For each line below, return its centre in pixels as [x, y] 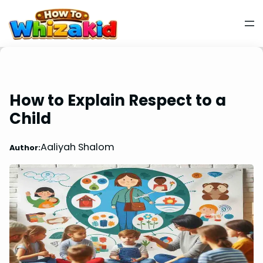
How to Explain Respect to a [118, 100]
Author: [25, 147]
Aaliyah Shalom [77, 147]
